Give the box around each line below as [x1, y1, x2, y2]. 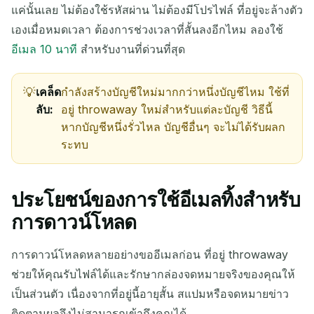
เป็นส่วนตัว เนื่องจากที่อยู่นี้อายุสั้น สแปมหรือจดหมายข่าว [11, 286, 289, 301]
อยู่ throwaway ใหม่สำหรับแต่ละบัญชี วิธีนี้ [61, 102, 273, 116]
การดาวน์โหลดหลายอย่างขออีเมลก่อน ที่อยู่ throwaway [11, 247, 288, 261]
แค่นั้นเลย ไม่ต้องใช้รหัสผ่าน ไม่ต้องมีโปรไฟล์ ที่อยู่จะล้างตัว [11, 3, 303, 18]
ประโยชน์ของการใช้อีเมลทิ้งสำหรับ [11, 187, 301, 212]
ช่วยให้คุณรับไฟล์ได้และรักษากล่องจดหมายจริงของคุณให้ [11, 266, 295, 281]
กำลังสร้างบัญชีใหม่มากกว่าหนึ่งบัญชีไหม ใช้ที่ [61, 84, 289, 99]
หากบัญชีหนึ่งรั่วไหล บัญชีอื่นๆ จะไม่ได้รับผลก [61, 119, 285, 134]
